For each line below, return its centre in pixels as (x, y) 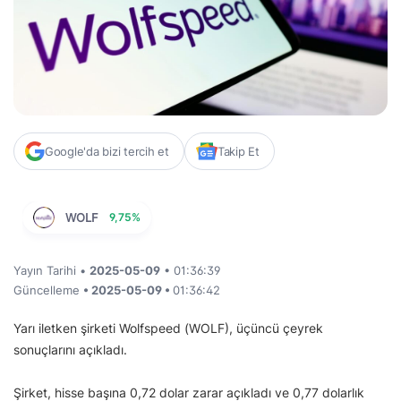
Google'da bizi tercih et (107, 151)
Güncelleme (48, 290)
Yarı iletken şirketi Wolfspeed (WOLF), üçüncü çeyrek (168, 328)
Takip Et (238, 151)
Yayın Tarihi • (51, 270)
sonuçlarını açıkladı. (70, 349)
